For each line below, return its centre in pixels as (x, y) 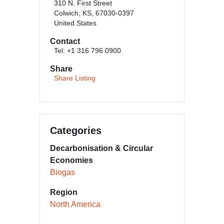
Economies (71, 160)
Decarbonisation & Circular (101, 148)
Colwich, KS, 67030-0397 (94, 13)
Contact (65, 41)
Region (64, 192)
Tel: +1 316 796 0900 (87, 51)
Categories (76, 130)
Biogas (62, 172)
